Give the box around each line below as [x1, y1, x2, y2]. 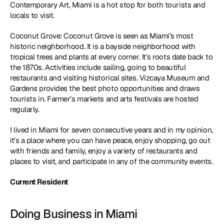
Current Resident [10, 177, 68, 186]
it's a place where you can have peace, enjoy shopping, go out [10, 135, 210, 145]
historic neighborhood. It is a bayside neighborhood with [10, 41, 195, 51]
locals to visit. [10, 10, 56, 20]
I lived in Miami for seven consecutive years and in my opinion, [10, 125, 213, 134]
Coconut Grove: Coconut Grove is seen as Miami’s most [10, 31, 193, 40]
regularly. [10, 104, 41, 114]
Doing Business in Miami [10, 206, 137, 221]
